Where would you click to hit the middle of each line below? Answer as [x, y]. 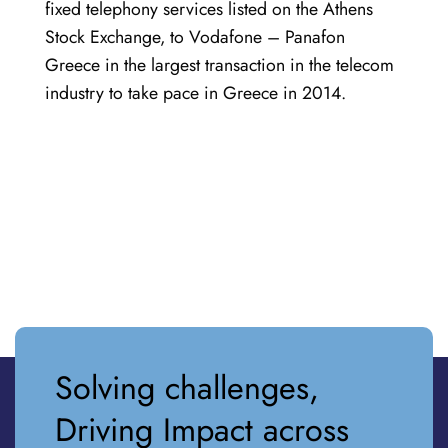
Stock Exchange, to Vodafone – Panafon [195, 37]
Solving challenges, [187, 387]
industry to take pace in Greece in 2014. [195, 93]
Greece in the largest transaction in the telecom [219, 65]
